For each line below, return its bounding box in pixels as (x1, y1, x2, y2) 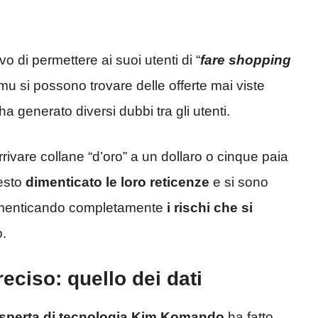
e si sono (209, 175, 268, 190)
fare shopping (200, 52, 291, 67)
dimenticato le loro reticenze (26, 175, 209, 190)
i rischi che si (167, 200, 253, 216)
